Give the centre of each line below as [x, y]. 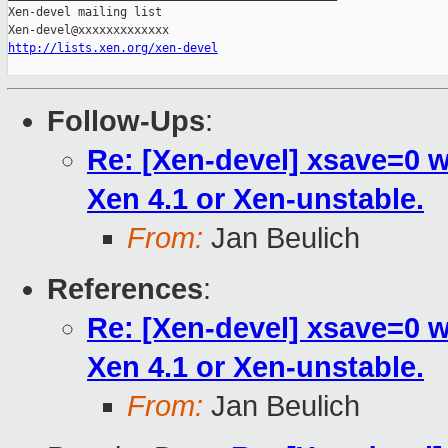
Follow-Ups [126, 121]
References [125, 289]
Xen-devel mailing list [85, 12]
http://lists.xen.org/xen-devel [113, 48]
